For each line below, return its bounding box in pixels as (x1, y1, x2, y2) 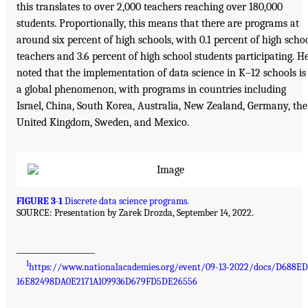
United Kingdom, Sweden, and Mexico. (16, 116, 189, 129)
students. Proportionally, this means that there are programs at (16, 17, 299, 30)
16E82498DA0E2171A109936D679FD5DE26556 (16, 275, 197, 287)
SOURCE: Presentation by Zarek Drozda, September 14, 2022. (16, 207, 254, 219)
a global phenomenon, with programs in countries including (16, 83, 286, 96)
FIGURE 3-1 (16, 195, 63, 208)
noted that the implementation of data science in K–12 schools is (16, 67, 306, 80)
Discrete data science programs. (63, 195, 189, 208)
